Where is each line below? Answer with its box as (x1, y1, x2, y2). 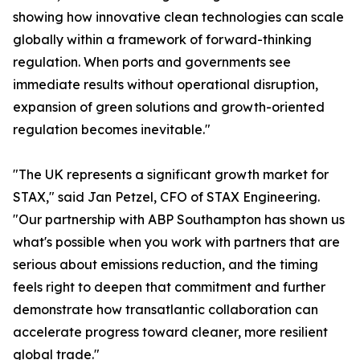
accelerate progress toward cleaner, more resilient (13, 324, 328, 340)
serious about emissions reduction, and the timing (13, 256, 318, 272)
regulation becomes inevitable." (13, 121, 211, 137)
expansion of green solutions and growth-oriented (13, 99, 325, 115)
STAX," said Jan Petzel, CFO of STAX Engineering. (13, 189, 320, 205)
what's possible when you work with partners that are (13, 234, 340, 250)
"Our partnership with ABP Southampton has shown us (13, 211, 345, 227)
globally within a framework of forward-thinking (13, 31, 312, 47)
